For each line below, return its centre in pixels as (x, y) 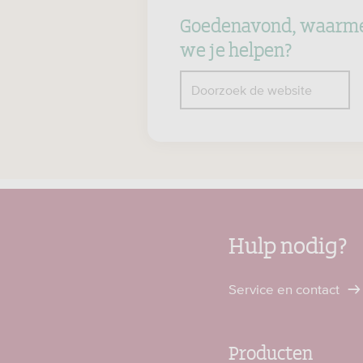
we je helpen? (236, 48)
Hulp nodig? (288, 243)
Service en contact (286, 289)
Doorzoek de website (252, 90)
